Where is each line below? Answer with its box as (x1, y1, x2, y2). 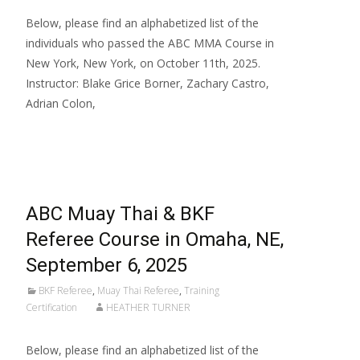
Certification (26, 300, 77, 314)
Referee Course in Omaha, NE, (26, 227, 284, 251)
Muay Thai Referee (97, 283, 179, 297)
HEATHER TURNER (106, 300, 190, 314)
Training (184, 283, 219, 297)
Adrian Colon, (26, 95, 96, 111)
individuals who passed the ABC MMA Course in (26, 35, 274, 51)
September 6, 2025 (26, 253, 187, 276)
